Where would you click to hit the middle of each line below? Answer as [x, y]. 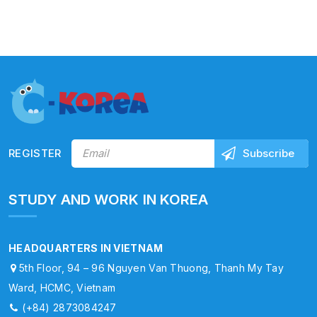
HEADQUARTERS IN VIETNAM [86, 248]
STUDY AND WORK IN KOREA [109, 199]
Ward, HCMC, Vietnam [62, 287]
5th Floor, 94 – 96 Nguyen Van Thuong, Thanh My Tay [151, 267]
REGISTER [35, 153]
